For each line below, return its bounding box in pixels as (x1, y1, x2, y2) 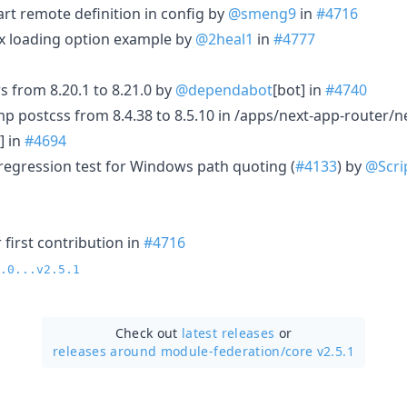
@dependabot (175, 79, 273, 100)
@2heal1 (195, 28, 253, 49)
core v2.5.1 (285, 342, 354, 360)
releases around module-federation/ (53, 342, 286, 360)
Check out (114, 323, 183, 342)
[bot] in (273, 79, 325, 100)
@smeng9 (228, 3, 296, 24)
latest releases (182, 323, 275, 342)
